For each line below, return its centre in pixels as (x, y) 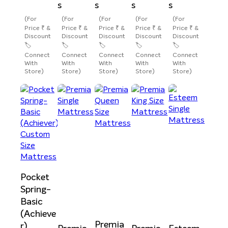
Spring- (36, 190)
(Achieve (38, 214)
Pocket (35, 177)
